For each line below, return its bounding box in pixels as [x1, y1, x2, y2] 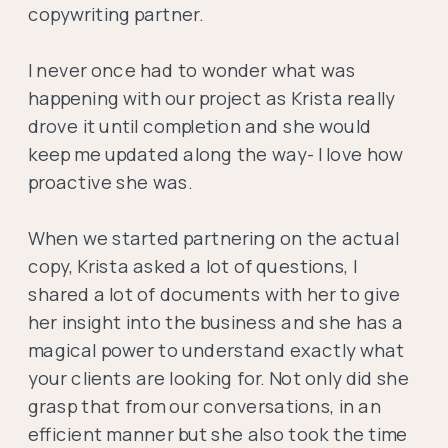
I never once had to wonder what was [27, 57, 356, 83]
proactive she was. [27, 169, 192, 195]
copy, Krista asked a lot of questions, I [27, 253, 357, 279]
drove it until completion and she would [27, 113, 371, 139]
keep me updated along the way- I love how [27, 141, 404, 167]
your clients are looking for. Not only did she [27, 365, 409, 391]
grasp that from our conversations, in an [27, 393, 381, 419]
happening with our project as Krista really [27, 85, 395, 111]
